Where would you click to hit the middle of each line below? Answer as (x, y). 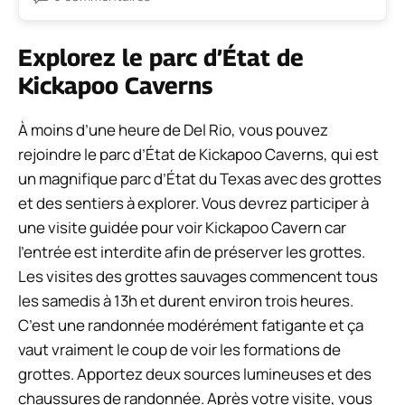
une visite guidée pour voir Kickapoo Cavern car (182, 228)
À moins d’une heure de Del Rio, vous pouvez (173, 130)
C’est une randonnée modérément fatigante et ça (191, 325)
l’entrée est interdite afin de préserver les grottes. (192, 252)
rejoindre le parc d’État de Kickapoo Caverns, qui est (198, 155)
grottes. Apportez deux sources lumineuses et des (195, 374)
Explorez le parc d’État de (161, 58)
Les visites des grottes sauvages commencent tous (198, 277)
